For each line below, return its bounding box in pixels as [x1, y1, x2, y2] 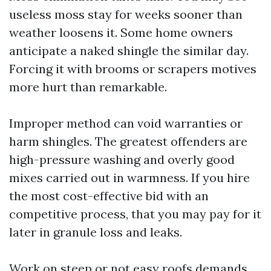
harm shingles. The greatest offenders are [9, 134, 247, 149]
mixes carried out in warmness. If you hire [9, 170, 250, 185]
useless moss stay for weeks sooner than [9, 7, 243, 22]
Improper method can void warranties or [9, 116, 243, 131]
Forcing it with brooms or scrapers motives [9, 61, 256, 76]
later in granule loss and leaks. [9, 224, 182, 240]
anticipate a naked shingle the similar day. [9, 43, 249, 58]
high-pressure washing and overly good [9, 152, 235, 167]
